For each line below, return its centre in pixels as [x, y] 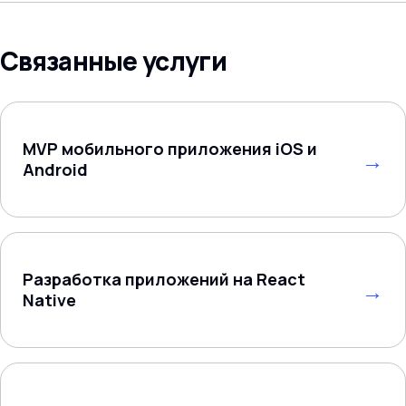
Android [55, 169]
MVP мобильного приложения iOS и [170, 149]
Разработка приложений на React [164, 279]
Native [49, 300]
